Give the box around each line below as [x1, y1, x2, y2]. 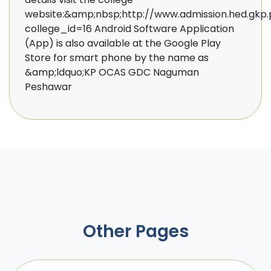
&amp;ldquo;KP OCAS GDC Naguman [25, 65, 199, 79]
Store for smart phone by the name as [25, 51, 209, 65]
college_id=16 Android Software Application [25, 22, 234, 36]
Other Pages [82, 220, 189, 243]
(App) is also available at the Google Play [25, 36, 221, 50]
